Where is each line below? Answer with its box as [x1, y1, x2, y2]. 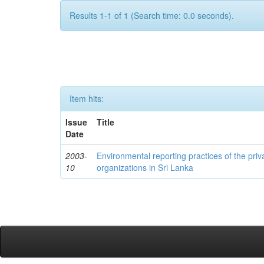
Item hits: [70, 93, 104, 104]
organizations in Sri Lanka [97, 161, 194, 173]
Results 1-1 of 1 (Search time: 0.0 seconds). [70, 9, 234, 21]
